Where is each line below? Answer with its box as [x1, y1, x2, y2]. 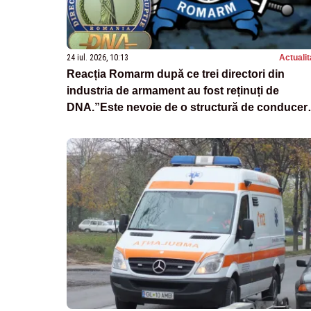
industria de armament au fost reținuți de [67, 85, 279, 97]
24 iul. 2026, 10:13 [67, 53, 128, 63]
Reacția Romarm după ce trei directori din [67, 68, 285, 81]
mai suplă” [67, 118, 123, 131]
